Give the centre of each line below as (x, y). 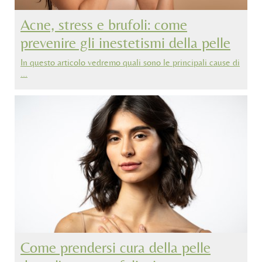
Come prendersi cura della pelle (116, 247)
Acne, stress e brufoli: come (104, 25)
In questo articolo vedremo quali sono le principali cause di (130, 63)
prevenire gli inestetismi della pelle (125, 43)
